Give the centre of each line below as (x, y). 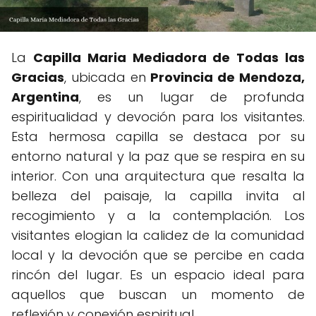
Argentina (45, 97)
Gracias (38, 77)
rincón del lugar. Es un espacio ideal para (158, 274)
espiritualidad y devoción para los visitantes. (158, 116)
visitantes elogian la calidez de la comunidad (158, 235)
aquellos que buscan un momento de (158, 294)
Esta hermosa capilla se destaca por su (158, 136)
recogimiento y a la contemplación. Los (158, 215)
